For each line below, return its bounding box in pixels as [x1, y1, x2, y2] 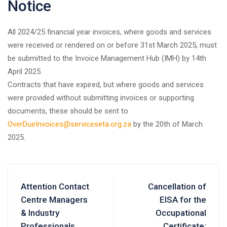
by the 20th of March [131, 119, 203, 129]
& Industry [21, 207, 59, 218]
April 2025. [8, 66, 42, 76]
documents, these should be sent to [8, 106, 128, 116]
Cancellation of [148, 181, 206, 192]
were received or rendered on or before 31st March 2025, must [8, 40, 217, 50]
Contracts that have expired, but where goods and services [8, 80, 204, 89]
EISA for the [160, 194, 206, 205]
